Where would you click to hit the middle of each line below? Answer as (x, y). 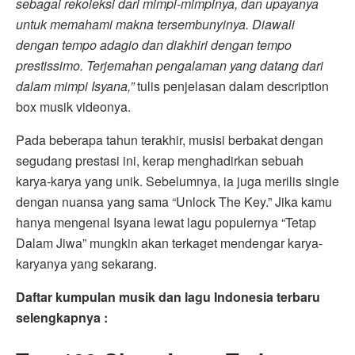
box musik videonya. (73, 107)
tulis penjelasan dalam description (231, 86)
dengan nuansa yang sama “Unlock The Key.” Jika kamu (174, 202)
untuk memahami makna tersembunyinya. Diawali (155, 25)
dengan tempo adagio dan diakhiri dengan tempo (154, 45)
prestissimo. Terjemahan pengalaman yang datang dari (170, 66)
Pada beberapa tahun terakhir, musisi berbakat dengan (170, 140)
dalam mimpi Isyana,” (75, 86)
